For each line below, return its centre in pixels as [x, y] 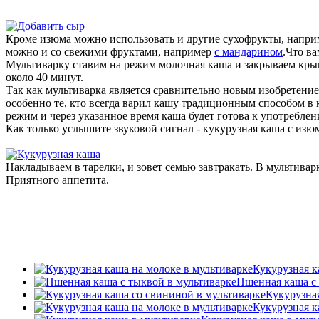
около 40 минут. [45, 77]
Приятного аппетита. [57, 179]
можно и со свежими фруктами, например [110, 51]
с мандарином [249, 51]
